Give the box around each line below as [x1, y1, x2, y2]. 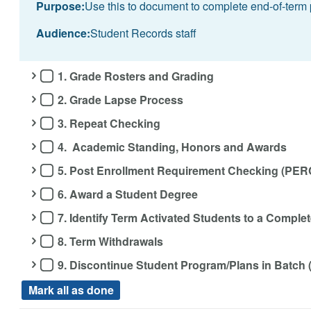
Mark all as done [28, 281, 114, 298]
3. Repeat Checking [58, 115, 161, 132]
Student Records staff [90, 24, 196, 41]
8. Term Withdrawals [58, 233, 164, 250]
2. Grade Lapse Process [58, 92, 184, 108]
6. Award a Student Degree [58, 186, 199, 203]
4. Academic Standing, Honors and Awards [58, 139, 287, 155]
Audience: [35, 24, 90, 41]
